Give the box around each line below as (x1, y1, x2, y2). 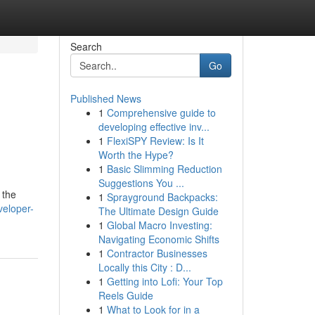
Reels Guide (98, 288, 153, 302)
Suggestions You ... (98, 176, 184, 190)
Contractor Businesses (106, 246, 207, 260)
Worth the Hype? (98, 148, 174, 162)
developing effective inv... (98, 120, 210, 134)
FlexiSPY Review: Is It (106, 134, 204, 148)
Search (70, 39, 102, 53)
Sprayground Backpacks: (106, 190, 218, 204)
